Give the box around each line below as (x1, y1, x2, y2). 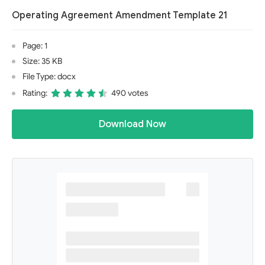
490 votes (111, 88, 148, 98)
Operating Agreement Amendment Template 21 (12, 9, 227, 21)
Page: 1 (22, 41, 47, 51)
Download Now (99, 118, 166, 130)
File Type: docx (22, 72, 76, 82)
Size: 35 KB (22, 56, 62, 66)
